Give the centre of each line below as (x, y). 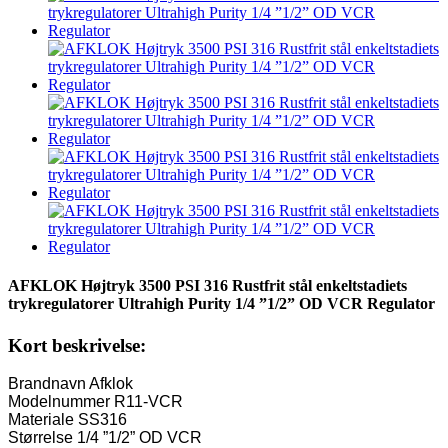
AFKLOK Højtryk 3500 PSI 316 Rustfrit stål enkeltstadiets (207, 286)
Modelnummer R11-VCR (95, 402)
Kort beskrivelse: (77, 345)
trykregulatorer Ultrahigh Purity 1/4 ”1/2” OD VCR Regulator (221, 304)
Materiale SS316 (67, 420)
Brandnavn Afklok (70, 384)
